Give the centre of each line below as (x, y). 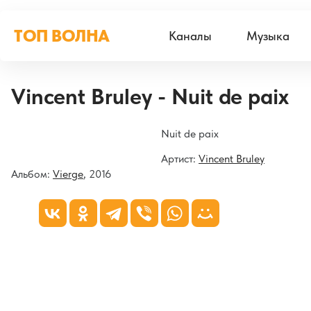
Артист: (180, 159)
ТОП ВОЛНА (62, 36)
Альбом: (32, 174)
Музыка (268, 35)
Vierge (68, 174)
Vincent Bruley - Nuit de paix (150, 96)
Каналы (190, 35)
